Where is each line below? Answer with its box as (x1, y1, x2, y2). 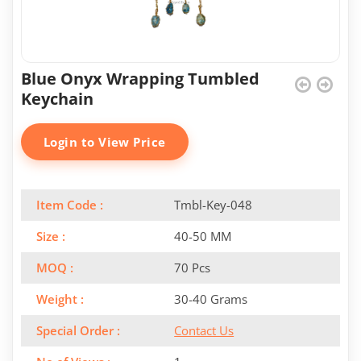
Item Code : (36, 197, 103, 213)
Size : (36, 228, 65, 244)
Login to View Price (44, 134, 166, 150)
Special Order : (36, 322, 120, 338)
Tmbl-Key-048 (174, 197, 253, 213)
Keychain (21, 88, 93, 110)
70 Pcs (174, 259, 211, 276)
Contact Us (174, 322, 234, 338)
